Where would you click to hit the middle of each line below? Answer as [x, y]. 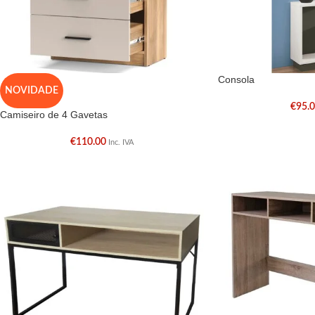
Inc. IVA [121, 143]
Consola [236, 80]
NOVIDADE [32, 91]
